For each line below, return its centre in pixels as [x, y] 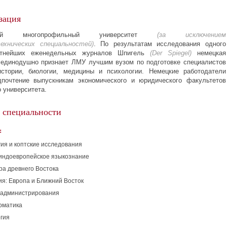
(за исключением [192, 35]
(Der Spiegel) [171, 53]
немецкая [209, 53]
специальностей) [64, 44]
